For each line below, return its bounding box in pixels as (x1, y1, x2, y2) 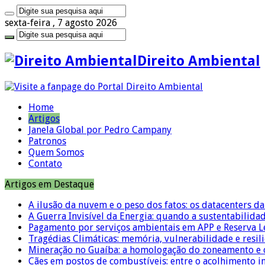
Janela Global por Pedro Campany (28, 124, 172, 135)
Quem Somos (28, 146, 84, 158)
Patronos (28, 135, 66, 147)
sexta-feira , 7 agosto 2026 (5, 17, 117, 28)
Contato (28, 157, 62, 169)
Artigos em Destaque (5, 178, 94, 190)
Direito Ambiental (137, 52, 260, 69)
